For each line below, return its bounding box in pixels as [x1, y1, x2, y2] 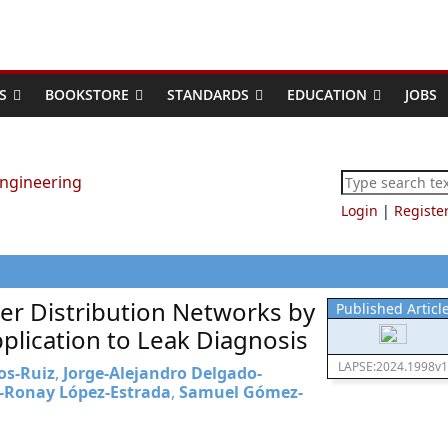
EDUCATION [287, 85, 367, 104]
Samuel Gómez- [179, 381, 303, 403]
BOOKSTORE [45, 85, 129, 104]
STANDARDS [167, 85, 249, 104]
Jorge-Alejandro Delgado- [63, 362, 262, 384]
